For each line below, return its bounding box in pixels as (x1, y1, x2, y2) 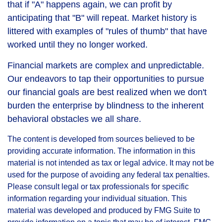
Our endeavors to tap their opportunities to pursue (7, 74, 204, 84)
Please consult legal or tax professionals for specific (7, 182, 189, 191)
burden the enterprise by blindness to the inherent (7, 101, 204, 111)
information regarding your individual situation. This (7, 194, 187, 203)
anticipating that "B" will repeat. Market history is (7, 13, 197, 23)
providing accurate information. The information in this (7, 147, 195, 155)
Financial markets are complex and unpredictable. (7, 60, 204, 70)
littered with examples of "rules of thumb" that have (7, 26, 207, 36)
